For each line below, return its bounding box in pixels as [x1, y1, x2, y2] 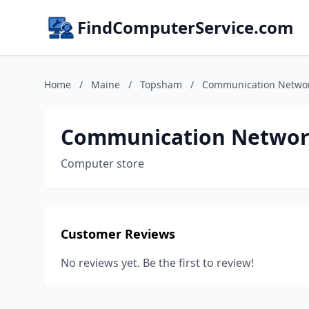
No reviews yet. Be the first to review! [61, 255, 254, 270]
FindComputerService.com [77, 16, 294, 39]
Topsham [140, 78, 182, 91]
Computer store [61, 156, 144, 171]
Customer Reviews [61, 226, 175, 242]
